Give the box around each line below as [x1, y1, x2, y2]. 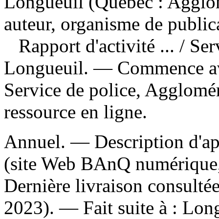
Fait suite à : [83, 197, 182, 218]
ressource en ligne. [4, 101, 147, 122]
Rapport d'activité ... [19, 35, 179, 56]
